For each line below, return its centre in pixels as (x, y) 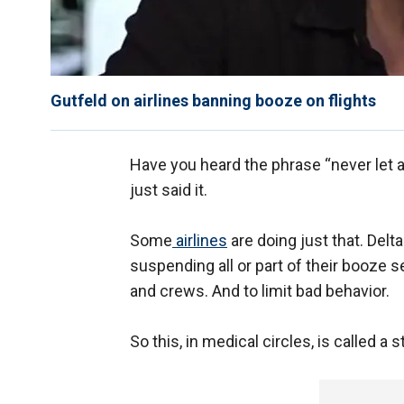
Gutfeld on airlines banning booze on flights (213, 101)
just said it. (169, 190)
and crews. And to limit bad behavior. (260, 291)
